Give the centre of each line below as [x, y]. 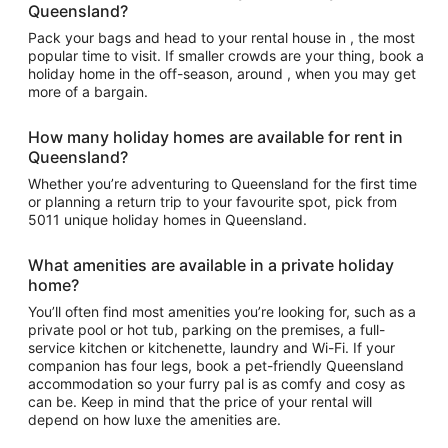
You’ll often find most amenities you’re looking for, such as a [222, 311]
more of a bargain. [88, 91]
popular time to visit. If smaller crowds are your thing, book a [226, 55]
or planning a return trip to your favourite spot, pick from [212, 201]
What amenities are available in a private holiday [211, 264]
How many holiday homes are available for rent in [215, 136]
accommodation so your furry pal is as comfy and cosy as [216, 383]
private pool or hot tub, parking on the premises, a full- [206, 329]
